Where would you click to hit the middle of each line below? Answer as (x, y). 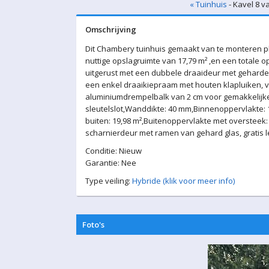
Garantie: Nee (111, 163)
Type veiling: (109, 181)
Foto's (93, 225)
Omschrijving (111, 29)
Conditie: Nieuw (113, 151)
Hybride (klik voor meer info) (183, 181)
